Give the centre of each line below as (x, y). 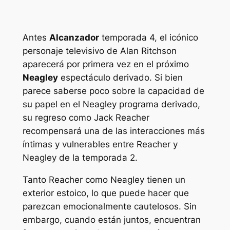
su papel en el (52, 104)
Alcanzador (74, 38)
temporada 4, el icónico (148, 38)
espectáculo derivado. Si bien (120, 78)
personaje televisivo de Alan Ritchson (99, 51)
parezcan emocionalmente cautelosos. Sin (109, 207)
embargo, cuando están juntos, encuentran (111, 220)
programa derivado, (158, 104)
